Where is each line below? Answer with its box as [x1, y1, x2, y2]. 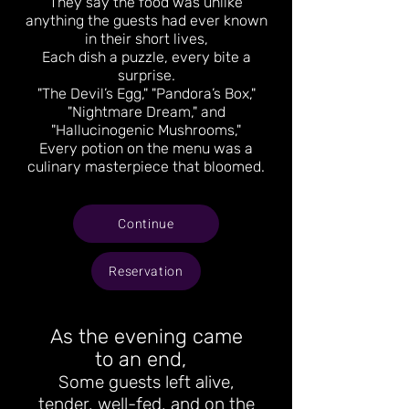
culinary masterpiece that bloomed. [27, 158, 265, 175]
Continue [118, 214, 174, 234]
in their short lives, [84, 30, 208, 47]
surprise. [117, 67, 175, 84]
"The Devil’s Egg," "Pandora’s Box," [37, 85, 256, 102]
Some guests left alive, [58, 372, 235, 393]
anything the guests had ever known [25, 12, 267, 29]
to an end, [95, 347, 197, 372]
